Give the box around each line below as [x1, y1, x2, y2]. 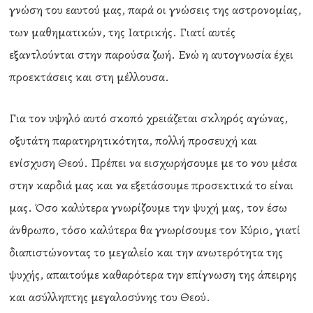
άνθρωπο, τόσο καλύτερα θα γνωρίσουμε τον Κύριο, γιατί [9, 221, 301, 238]
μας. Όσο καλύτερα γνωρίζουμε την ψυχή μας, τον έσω [9, 199, 288, 216]
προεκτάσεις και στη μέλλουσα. [9, 68, 170, 85]
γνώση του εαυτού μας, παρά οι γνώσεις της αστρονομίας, [9, 1, 302, 18]
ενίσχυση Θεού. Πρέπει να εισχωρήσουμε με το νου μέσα [9, 154, 298, 171]
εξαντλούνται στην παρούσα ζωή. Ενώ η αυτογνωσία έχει [9, 46, 294, 63]
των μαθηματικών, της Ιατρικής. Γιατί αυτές [9, 24, 236, 41]
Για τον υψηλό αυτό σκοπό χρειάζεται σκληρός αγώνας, [9, 110, 289, 126]
